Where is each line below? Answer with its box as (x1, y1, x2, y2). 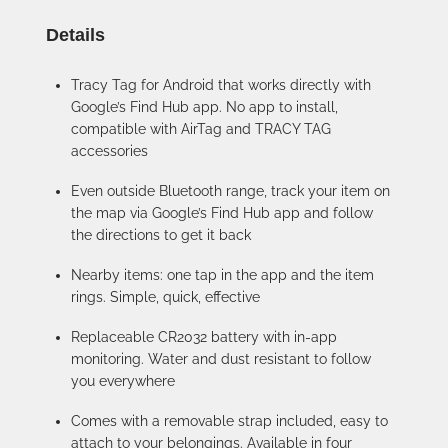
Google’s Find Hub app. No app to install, (71, 99, 338, 115)
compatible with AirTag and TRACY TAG (71, 121, 331, 137)
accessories (71, 143, 148, 159)
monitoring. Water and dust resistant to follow (71, 351, 371, 367)
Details (46, 25, 105, 45)
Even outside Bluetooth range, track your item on (71, 183, 390, 199)
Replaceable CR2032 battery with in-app (71, 329, 337, 345)
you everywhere (71, 373, 175, 389)
